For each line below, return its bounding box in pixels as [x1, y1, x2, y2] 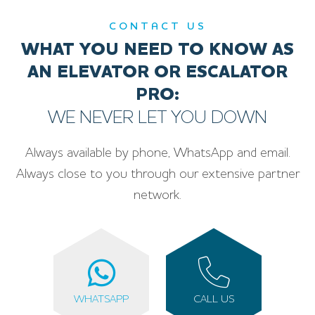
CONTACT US [108, 21, 207, 32]
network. [134, 188, 181, 202]
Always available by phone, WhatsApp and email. [25, 146, 290, 160]
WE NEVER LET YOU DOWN [48, 109, 267, 127]
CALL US [193, 295, 234, 306]
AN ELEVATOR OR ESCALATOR [27, 63, 288, 82]
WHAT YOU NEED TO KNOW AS [21, 41, 294, 59]
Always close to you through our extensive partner [15, 167, 300, 181]
